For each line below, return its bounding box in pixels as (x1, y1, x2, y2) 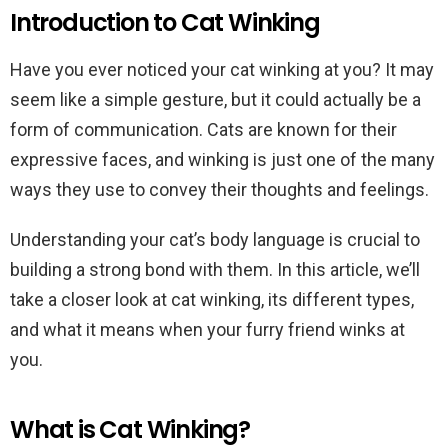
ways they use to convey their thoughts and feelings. (10, 179, 429, 200)
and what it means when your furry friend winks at (10, 319, 405, 340)
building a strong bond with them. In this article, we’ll (10, 259, 420, 280)
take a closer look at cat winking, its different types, (10, 289, 414, 310)
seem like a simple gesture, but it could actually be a (10, 89, 421, 110)
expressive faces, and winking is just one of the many (10, 149, 435, 170)
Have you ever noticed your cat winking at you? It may (10, 59, 434, 80)
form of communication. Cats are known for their (10, 119, 397, 140)
